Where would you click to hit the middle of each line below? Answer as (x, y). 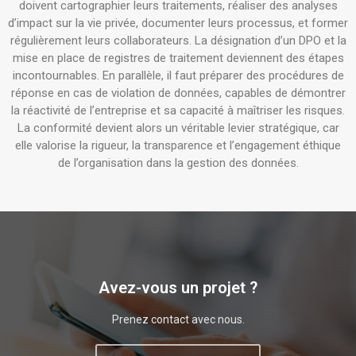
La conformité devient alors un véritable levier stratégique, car (178, 128)
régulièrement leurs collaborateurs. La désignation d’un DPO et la (178, 41)
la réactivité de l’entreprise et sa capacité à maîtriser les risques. (178, 110)
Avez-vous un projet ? (178, 288)
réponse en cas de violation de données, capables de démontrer (178, 93)
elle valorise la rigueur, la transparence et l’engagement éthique (178, 145)
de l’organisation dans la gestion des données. (178, 163)
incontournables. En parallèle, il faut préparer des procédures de (178, 75)
